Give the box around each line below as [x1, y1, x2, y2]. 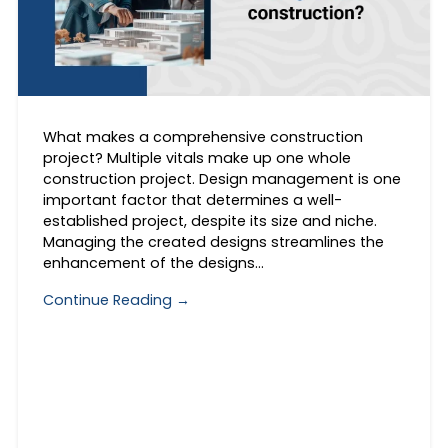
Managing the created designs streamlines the [42, 232, 384, 253]
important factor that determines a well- [42, 190, 342, 211]
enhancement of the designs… [42, 253, 264, 274]
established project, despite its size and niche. [42, 211, 377, 232]
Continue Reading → [42, 289, 190, 310]
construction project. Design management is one [42, 169, 401, 190]
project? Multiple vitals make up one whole [42, 148, 351, 169]
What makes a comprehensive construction [42, 127, 363, 148]
